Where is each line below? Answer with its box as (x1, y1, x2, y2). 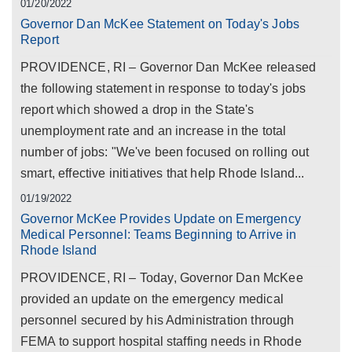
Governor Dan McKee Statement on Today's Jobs (20, 17, 300, 31)
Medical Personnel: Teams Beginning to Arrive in (20, 228, 297, 241)
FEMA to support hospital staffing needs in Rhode (20, 335, 302, 348)
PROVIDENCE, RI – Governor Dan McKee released (20, 60, 317, 74)
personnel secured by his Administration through (20, 313, 295, 327)
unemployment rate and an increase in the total (20, 124, 287, 137)
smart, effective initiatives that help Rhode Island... (20, 167, 305, 180)
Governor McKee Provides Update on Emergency (20, 212, 301, 225)
